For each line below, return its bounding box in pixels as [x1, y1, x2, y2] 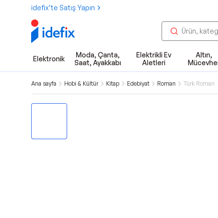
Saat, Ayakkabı [74, 58, 121, 67]
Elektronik [33, 54, 65, 63]
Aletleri [142, 58, 165, 67]
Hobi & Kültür [64, 80, 98, 87]
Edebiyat [127, 80, 149, 87]
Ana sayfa [31, 80, 56, 87]
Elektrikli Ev [136, 51, 171, 59]
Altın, [195, 51, 212, 59]
